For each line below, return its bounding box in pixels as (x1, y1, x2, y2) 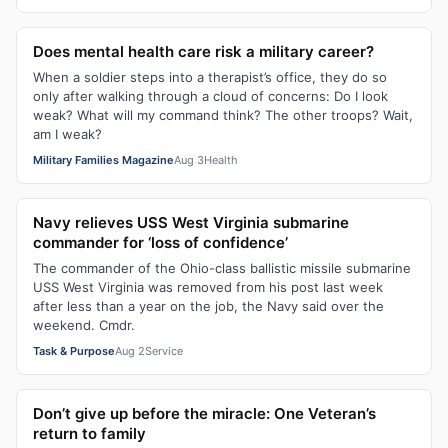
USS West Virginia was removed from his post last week (33, 279, 383, 295)
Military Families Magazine (33, 153, 174, 167)
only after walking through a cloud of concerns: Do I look (33, 88, 388, 104)
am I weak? (33, 126, 102, 142)
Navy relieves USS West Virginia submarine (33, 213, 349, 232)
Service (145, 344, 183, 358)
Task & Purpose (33, 344, 115, 358)
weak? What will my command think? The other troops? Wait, (33, 107, 413, 123)
